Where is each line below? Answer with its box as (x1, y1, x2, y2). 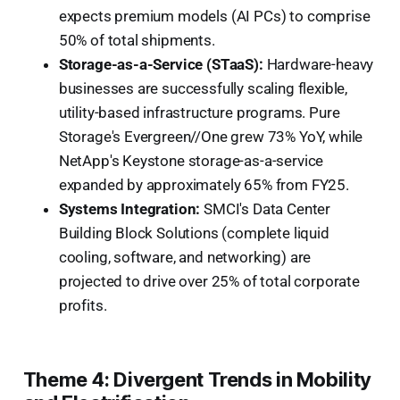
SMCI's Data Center (200, 199, 331, 218)
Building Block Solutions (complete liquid (58, 223, 329, 242)
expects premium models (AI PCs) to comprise (58, 6, 371, 25)
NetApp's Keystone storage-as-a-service (58, 151, 324, 170)
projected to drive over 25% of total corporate (58, 271, 360, 290)
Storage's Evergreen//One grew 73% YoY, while (58, 127, 363, 146)
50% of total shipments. (58, 30, 215, 49)
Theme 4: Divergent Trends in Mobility (22, 367, 371, 391)
